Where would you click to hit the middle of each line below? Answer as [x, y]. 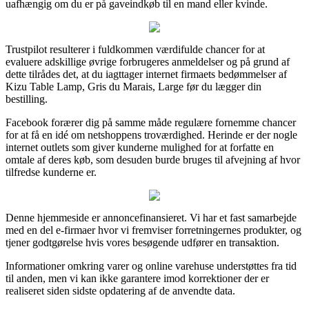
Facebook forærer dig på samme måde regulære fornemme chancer [151, 122]
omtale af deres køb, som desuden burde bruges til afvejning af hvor [153, 159]
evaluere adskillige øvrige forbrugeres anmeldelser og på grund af [148, 61]
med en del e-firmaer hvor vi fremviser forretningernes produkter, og [153, 230]
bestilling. [27, 99]
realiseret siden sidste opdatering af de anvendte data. [120, 290]
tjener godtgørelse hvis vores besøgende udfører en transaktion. [142, 242]
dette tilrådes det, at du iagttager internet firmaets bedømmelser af [146, 74]
